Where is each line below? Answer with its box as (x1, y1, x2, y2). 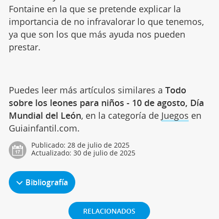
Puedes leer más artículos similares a (8, 84, 165, 96)
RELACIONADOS (83, 206, 136, 216)
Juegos (161, 109, 189, 122)
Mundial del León (8, 109, 81, 122)
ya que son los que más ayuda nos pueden (8, 28, 185, 41)
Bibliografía (25, 177, 68, 188)
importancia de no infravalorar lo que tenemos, (8, 16, 204, 28)
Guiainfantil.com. (8, 122, 80, 134)
